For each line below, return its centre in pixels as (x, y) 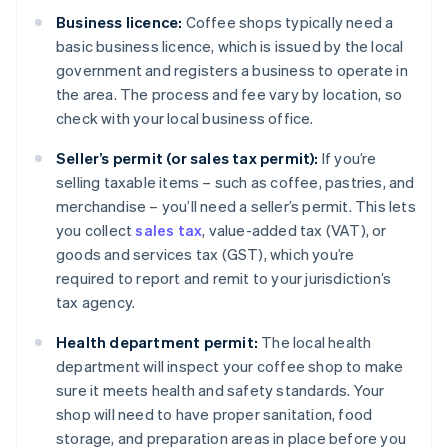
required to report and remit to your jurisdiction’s (224, 278)
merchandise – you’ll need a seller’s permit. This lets (236, 206)
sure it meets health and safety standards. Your (220, 390)
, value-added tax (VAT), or (294, 230)
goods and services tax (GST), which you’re (205, 254)
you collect (96, 230)
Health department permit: (157, 342)
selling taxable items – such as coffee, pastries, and (235, 182)
